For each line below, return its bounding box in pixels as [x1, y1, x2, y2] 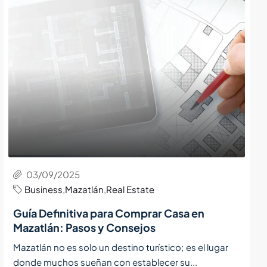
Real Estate [106, 183, 155, 195]
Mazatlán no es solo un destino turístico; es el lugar [13, 241, 229, 253]
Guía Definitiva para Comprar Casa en [13, 206, 205, 220]
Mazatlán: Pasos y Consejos [13, 220, 156, 234]
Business [24, 183, 63, 195]
